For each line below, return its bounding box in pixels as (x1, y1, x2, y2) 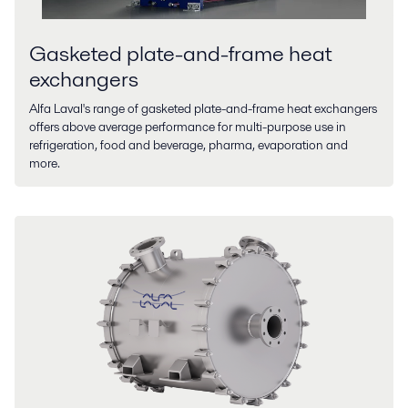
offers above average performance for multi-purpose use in (29, 117, 346, 137)
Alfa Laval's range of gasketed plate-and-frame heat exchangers (29, 99, 377, 118)
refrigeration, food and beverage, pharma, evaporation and (29, 136, 348, 155)
